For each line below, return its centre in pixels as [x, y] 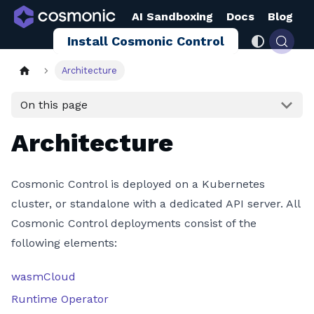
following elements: [64, 243]
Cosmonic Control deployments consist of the [134, 223]
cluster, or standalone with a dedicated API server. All [156, 204]
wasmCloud [43, 277]
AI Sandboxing [173, 16]
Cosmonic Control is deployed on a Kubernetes [138, 184]
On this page [54, 104]
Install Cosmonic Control [146, 41]
